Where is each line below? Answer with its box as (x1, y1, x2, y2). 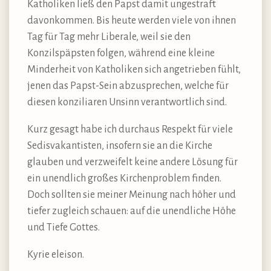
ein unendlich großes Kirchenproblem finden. (27, 173, 221, 184)
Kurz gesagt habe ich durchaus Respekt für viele (27, 124, 233, 135)
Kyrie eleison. (27, 249, 84, 261)
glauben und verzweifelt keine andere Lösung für (27, 157, 238, 168)
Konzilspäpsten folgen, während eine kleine (27, 48, 215, 59)
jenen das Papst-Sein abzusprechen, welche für (27, 80, 229, 92)
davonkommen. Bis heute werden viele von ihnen (27, 15, 236, 27)
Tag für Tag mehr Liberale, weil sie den (27, 31, 191, 43)
